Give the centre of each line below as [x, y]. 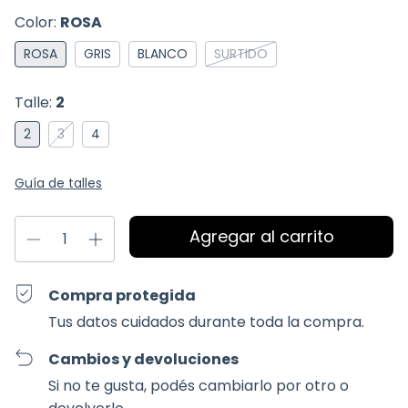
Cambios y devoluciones [144, 360]
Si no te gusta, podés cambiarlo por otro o [199, 386]
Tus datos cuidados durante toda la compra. [207, 322]
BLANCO [163, 54]
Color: [37, 23]
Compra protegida [122, 296]
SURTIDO [241, 54]
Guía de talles [58, 184]
